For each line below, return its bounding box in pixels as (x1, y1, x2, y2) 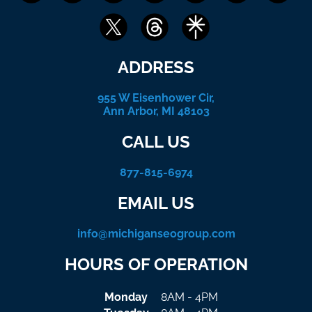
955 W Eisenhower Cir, (97, 91, 214, 105)
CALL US (122, 132, 190, 153)
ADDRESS (118, 57, 194, 78)
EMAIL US (118, 193, 194, 214)
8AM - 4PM (161, 290, 218, 304)
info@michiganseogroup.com (77, 226, 235, 240)
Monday (104, 290, 148, 304)
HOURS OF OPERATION (64, 253, 248, 274)
